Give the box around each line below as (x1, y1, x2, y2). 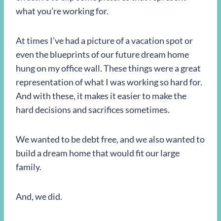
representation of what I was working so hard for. (16, 76, 202, 88)
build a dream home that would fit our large (16, 147, 180, 159)
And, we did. (16, 191, 62, 202)
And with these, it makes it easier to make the (16, 90, 186, 102)
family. (16, 161, 43, 173)
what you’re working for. (16, 5, 109, 17)
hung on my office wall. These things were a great (16, 63, 201, 74)
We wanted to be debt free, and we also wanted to (16, 134, 205, 145)
